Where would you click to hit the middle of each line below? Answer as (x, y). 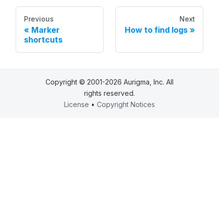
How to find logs (156, 30)
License (77, 105)
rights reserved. (109, 93)
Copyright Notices (126, 105)
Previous (39, 19)
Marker (45, 30)
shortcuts (43, 40)
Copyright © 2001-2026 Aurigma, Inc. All (109, 82)
